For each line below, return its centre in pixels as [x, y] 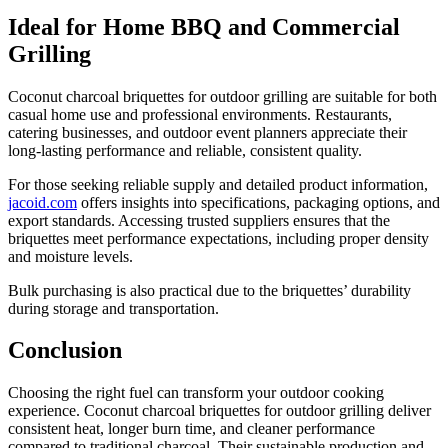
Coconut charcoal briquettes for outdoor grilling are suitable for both [222, 96]
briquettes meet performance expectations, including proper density [218, 238]
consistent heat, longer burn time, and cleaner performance [191, 429]
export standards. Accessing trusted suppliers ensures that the [199, 220]
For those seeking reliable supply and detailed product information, [218, 184]
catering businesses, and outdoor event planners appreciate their [207, 132]
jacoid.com [42, 202]
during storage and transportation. [113, 308]
